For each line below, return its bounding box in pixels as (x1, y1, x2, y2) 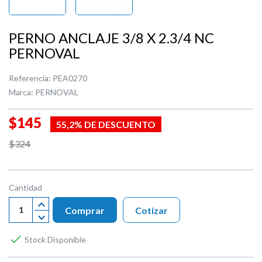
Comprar (65, 204, 105, 216)
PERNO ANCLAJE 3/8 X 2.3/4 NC (9, 29, 214, 46)
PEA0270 (53, 73, 87, 83)
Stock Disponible (23, 234, 86, 244)
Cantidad (9, 182, 42, 192)
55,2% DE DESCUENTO (56, 118, 156, 130)
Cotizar (135, 204, 168, 216)
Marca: (9, 87, 33, 97)
